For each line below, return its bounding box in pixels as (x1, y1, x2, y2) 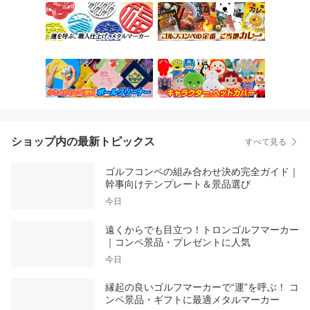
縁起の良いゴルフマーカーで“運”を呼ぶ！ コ (105, 282, 299, 293)
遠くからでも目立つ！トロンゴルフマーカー (105, 224, 299, 235)
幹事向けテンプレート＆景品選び (105, 179, 250, 190)
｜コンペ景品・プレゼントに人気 (105, 236, 250, 248)
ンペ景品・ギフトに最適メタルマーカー (105, 294, 280, 306)
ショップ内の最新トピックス (11, 136, 155, 148)
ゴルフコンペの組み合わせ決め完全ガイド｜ (105, 166, 299, 178)
